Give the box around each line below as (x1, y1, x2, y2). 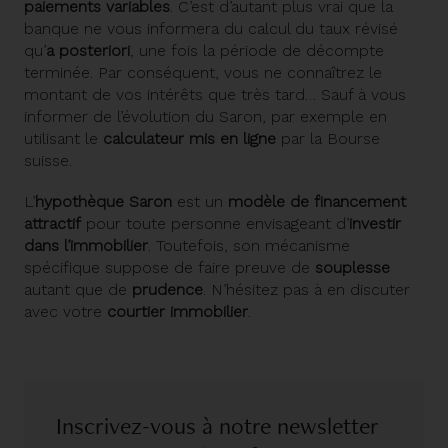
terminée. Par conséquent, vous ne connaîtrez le (24, 63, 382, 83)
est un (172, 192, 228, 212)
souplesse (315, 258, 390, 278)
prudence (132, 280, 203, 300)
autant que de (24, 280, 132, 300)
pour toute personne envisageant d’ (81, 214, 349, 234)
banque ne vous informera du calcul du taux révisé (24, 19, 398, 39)
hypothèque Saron (35, 192, 172, 212)
